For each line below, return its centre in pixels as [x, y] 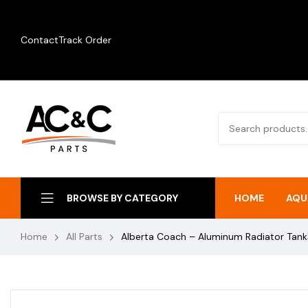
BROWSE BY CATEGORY [122, 198]
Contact [40, 40]
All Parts [84, 236]
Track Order [85, 40]
